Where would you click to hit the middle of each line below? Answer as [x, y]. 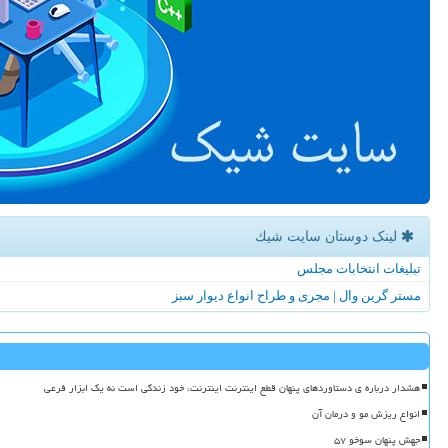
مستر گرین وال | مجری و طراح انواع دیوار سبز [296, 296]
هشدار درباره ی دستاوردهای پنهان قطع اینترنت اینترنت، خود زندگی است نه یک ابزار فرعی [232, 388]
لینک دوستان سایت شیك [328, 237]
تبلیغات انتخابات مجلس [359, 269]
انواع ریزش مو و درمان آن [366, 414]
